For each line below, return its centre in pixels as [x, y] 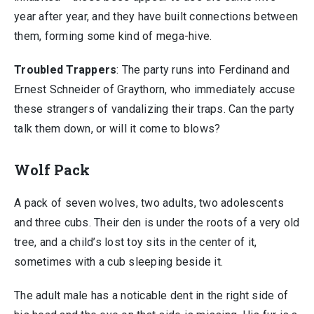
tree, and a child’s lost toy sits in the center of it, [136, 242]
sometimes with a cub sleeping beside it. [118, 262]
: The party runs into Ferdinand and [203, 70]
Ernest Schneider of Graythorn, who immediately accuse [155, 89]
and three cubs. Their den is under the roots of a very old [157, 223]
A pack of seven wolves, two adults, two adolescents [149, 203]
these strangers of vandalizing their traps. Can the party [155, 109]
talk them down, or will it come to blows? [117, 129]
